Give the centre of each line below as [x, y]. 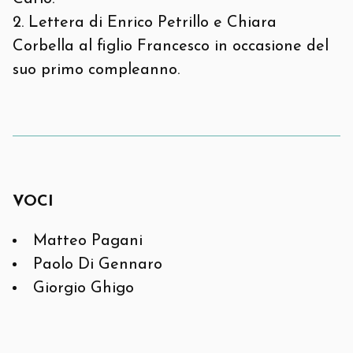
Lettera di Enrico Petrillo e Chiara [152, 23]
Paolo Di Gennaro [98, 265]
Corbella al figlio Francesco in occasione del [171, 46]
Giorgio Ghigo [84, 288]
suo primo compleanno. [96, 70]
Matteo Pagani [88, 241]
